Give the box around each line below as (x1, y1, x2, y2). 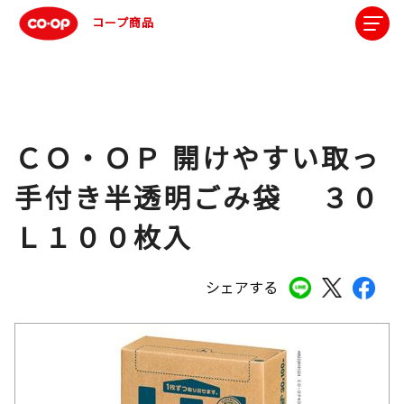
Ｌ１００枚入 (14, 216, 193, 256)
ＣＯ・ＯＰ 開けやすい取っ (14, 137, 381, 177)
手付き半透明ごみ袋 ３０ (14, 177, 381, 216)
